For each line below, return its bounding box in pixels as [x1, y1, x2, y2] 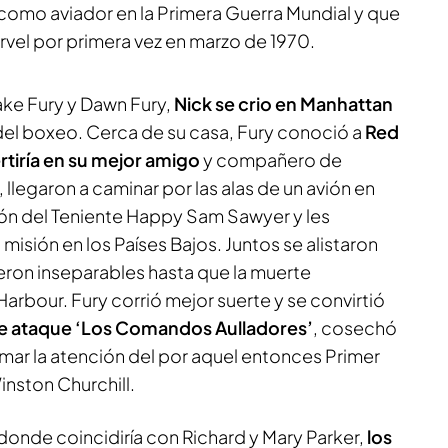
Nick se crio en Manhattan [174, 92, 393, 115]
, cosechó [313, 316, 397, 339]
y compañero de [200, 148, 342, 171]
